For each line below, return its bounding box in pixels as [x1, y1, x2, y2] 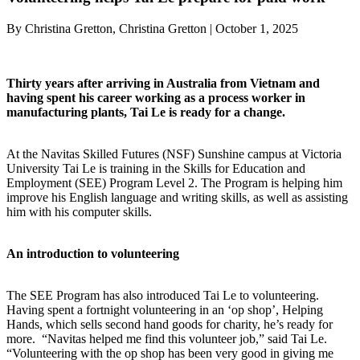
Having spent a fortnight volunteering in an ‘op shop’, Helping [6, 302, 323, 317]
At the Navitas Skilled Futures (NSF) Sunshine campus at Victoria [6, 146, 342, 161]
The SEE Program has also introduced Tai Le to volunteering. [6, 288, 319, 302]
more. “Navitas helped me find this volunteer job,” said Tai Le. [6, 331, 327, 346]
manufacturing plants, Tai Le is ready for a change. [6, 104, 285, 119]
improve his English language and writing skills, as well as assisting [6, 190, 348, 204]
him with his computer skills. [6, 204, 155, 219]
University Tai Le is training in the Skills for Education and [6, 161, 305, 175]
